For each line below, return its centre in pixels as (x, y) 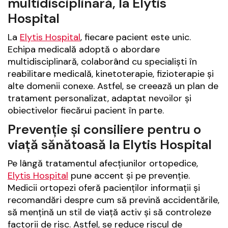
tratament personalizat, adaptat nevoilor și (99, 98)
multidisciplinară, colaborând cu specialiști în (102, 61)
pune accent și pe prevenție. (129, 175)
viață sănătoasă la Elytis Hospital (110, 144)
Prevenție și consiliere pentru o (104, 129)
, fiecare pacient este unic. (136, 37)
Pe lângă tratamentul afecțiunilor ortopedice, (103, 163)
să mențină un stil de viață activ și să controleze (109, 212)
